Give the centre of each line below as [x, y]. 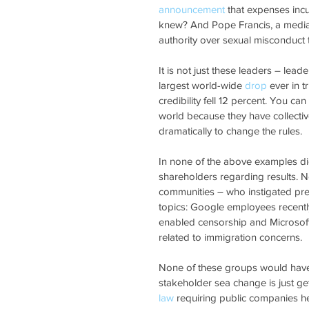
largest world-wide [202, 85]
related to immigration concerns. [230, 237]
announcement [192, 9]
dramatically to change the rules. [230, 130]
